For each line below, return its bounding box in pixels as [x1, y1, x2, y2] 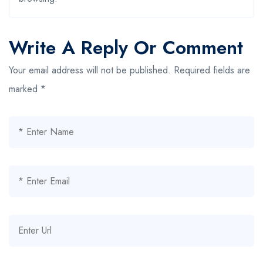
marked [9, 82, 41, 96]
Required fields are [174, 63, 250, 77]
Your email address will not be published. [9, 63, 171, 77]
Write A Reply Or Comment [9, 33, 243, 61]
